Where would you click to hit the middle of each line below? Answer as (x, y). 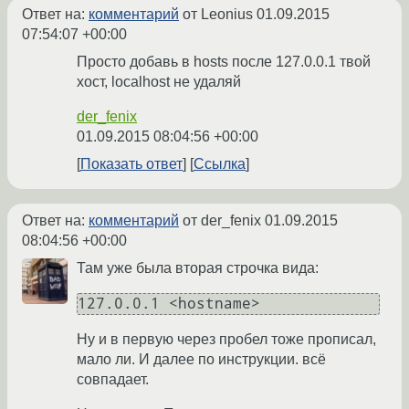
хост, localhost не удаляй (159, 82)
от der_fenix (222, 221)
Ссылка (220, 164)
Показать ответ (131, 164)
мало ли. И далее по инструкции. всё (201, 360)
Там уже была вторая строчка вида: (198, 268)
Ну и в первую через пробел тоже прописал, (226, 340)
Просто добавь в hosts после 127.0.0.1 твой (224, 62)
